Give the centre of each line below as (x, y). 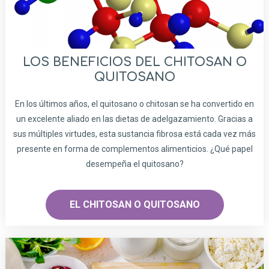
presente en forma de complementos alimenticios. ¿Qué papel (134, 149)
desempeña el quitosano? (134, 164)
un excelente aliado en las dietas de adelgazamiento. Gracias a (134, 119)
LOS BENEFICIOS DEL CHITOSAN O (134, 62)
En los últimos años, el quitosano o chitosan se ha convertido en (134, 104)
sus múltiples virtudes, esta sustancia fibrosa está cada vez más (134, 134)
